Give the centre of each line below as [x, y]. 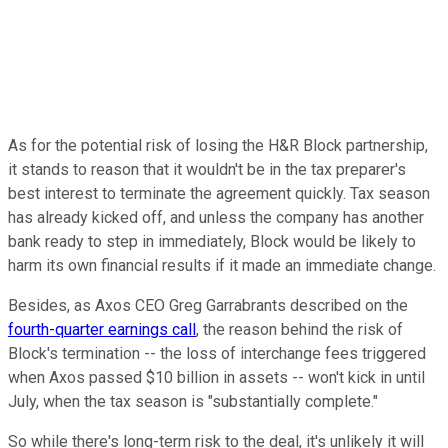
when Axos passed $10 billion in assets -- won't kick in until [216, 378]
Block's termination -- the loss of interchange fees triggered [217, 354]
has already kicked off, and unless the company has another [216, 218]
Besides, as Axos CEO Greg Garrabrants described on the [208, 306]
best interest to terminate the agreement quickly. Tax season [219, 194]
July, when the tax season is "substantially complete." [195, 402]
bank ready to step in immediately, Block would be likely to [212, 242]
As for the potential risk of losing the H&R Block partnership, [218, 146]
